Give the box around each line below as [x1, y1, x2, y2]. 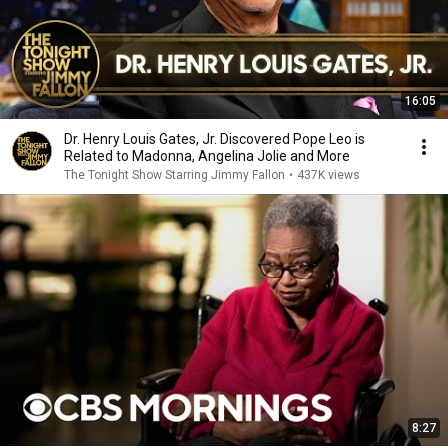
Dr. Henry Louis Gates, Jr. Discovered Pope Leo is [64, 131, 365, 147]
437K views [297, 168, 360, 182]
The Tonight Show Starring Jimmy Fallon [64, 168, 285, 182]
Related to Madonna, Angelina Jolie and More [64, 148, 350, 164]
